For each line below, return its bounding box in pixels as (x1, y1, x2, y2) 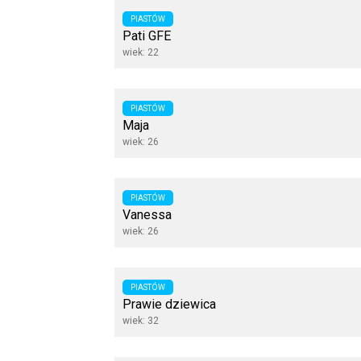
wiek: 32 (122, 315, 159, 326)
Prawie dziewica (122, 297, 216, 312)
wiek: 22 (122, 47, 159, 58)
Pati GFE (122, 28, 171, 44)
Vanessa (122, 207, 172, 222)
